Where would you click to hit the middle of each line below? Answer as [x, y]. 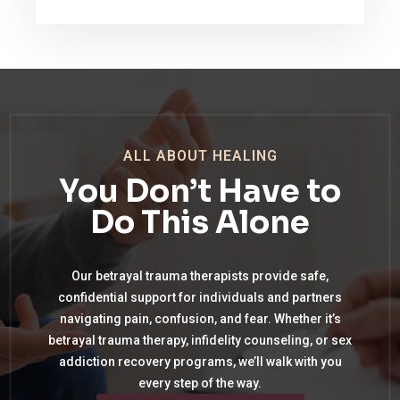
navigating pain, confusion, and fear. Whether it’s [200, 319]
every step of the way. [200, 383]
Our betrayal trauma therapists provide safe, [200, 276]
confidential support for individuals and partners [200, 298]
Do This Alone [200, 223]
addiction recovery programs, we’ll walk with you [200, 362]
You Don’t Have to [200, 192]
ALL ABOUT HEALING [200, 156]
